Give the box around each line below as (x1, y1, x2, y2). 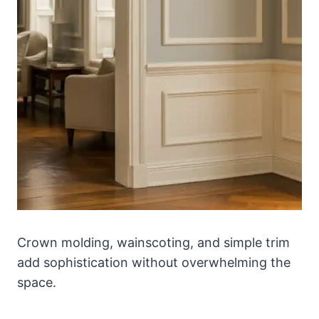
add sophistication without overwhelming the (17, 255, 291, 271)
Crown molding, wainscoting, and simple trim (17, 235, 290, 251)
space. (17, 275, 56, 291)
